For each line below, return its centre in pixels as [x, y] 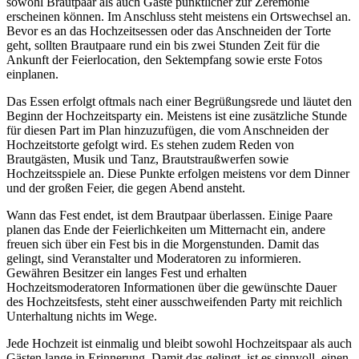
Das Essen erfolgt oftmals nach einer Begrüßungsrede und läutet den [179, 102]
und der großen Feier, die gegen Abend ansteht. [126, 188]
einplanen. [32, 75]
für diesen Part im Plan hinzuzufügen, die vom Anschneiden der [167, 131]
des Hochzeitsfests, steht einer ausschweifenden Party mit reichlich [174, 302]
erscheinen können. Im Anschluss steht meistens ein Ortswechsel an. [179, 17]
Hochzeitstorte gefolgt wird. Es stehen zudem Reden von [150, 145]
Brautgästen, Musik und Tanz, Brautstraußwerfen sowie [147, 159]
